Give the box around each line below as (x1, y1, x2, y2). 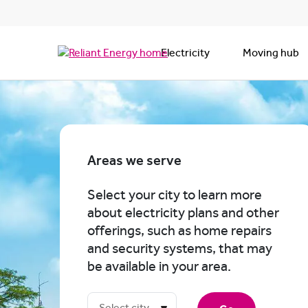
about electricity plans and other (87, 206, 279, 220)
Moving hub (243, 47, 299, 58)
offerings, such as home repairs (87, 224, 272, 238)
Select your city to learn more (87, 188, 262, 202)
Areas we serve (87, 154, 181, 168)
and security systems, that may (87, 242, 272, 256)
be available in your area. (87, 260, 231, 274)
